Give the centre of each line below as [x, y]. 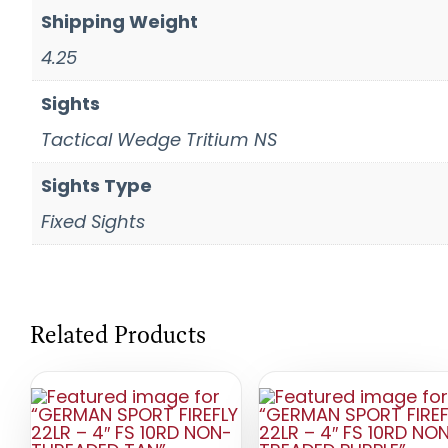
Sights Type [96, 185]
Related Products [118, 334]
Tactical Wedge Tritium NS [159, 139]
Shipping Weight [119, 21]
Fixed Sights [93, 221]
